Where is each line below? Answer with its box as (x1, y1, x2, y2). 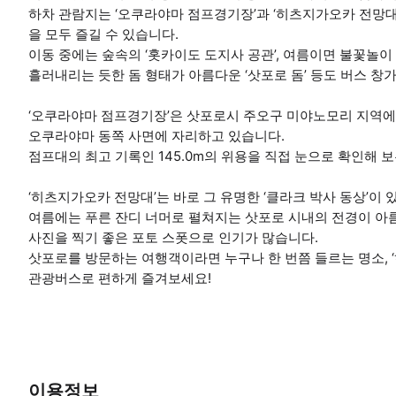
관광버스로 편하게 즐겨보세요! (28, 269, 211, 286)
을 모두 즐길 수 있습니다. (28, 25, 179, 42)
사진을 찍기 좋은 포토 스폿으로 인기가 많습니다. (28, 228, 318, 246)
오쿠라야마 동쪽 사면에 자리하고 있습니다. (28, 126, 285, 144)
